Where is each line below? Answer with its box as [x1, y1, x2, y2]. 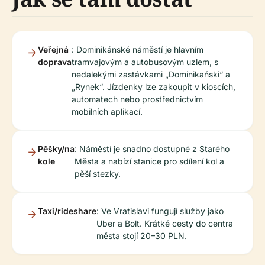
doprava [38, 57, 72, 67]
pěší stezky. [75, 169, 121, 179]
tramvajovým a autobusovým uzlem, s [72, 57, 218, 67]
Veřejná [38, 44, 69, 54]
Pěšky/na [38, 144, 75, 154]
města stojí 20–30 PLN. [96, 231, 187, 241]
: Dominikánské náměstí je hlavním [72, 44, 203, 54]
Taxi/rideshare [38, 206, 96, 216]
